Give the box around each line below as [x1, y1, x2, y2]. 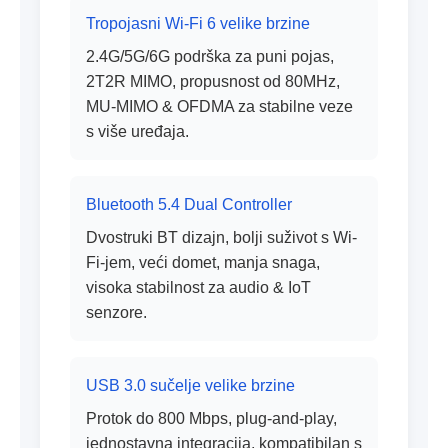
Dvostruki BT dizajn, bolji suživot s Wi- [86, 229, 357, 246]
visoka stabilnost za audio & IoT [86, 279, 311, 296]
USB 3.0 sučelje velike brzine [86, 377, 295, 394]
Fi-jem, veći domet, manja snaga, [86, 254, 320, 271]
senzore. [86, 304, 147, 321]
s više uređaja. [86, 123, 189, 140]
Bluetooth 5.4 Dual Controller [86, 196, 292, 213]
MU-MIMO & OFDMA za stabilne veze [86, 98, 353, 115]
